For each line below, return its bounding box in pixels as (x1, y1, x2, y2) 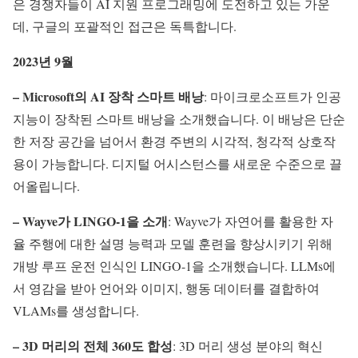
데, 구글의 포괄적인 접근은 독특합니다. (13, 18, 237, 35)
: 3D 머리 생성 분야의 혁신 (173, 337, 323, 355)
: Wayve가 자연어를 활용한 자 (168, 213, 333, 230)
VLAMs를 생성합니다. (13, 302, 139, 320)
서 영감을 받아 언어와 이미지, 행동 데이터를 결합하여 (13, 280, 320, 297)
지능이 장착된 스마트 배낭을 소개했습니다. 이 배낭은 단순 (13, 110, 345, 128)
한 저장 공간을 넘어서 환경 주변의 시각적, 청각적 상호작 (13, 133, 336, 150)
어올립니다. (13, 177, 80, 195)
